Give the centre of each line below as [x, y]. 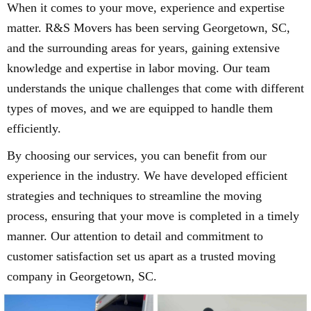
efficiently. [34, 128]
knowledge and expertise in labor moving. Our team [138, 68]
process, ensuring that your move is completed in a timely [153, 216]
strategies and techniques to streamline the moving [134, 195]
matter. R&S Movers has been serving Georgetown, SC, [149, 27]
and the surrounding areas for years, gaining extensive [143, 48]
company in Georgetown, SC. [82, 276]
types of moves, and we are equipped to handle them [140, 108]
